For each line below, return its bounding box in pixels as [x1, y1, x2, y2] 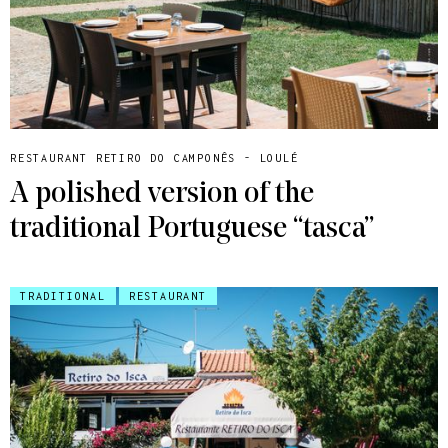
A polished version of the [10, 179, 314, 211]
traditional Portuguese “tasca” [10, 214, 374, 246]
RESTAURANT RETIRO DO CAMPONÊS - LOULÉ [10, 152, 299, 165]
